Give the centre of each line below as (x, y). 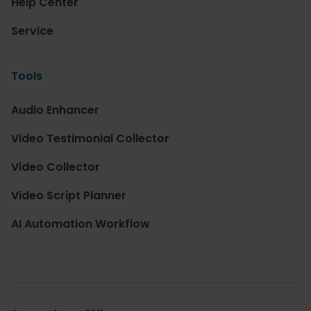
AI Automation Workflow (81, 224)
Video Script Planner (69, 196)
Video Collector (56, 167)
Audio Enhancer (55, 110)
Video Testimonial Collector (90, 139)
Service (32, 31)
